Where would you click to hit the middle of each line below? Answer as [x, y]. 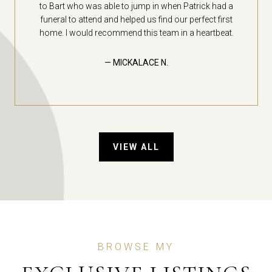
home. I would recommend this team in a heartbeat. [136, 33]
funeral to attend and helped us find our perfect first [136, 20]
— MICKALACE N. [136, 63]
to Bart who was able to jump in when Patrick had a [136, 6]
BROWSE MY [136, 246]
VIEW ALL [136, 147]
